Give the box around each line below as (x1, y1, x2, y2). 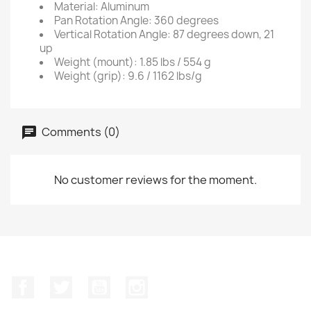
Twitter (72, 276, 110, 291)
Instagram (148, 276, 203, 291)
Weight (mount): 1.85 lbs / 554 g (54, 55, 211, 69)
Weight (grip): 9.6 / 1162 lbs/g (54, 69, 202, 83)
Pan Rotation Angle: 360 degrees (54, 13, 219, 28)
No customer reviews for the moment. (54, 172, 257, 187)
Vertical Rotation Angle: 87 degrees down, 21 (54, 27, 274, 42)
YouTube (110, 276, 157, 291)
